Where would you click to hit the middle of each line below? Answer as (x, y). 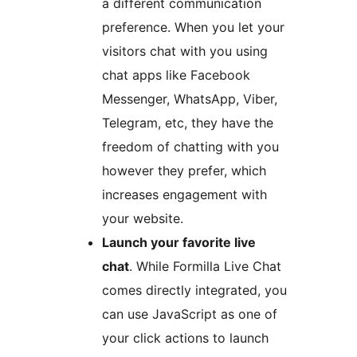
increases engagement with (184, 194)
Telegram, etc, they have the (188, 122)
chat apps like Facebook (176, 75)
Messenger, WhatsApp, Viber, (190, 98)
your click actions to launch (185, 337)
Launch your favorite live (179, 242)
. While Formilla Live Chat (205, 266)
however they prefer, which (184, 170)
